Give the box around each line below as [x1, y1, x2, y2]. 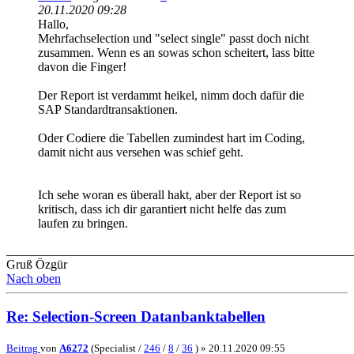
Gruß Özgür [6, 257, 67, 271]
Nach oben [6, 271, 61, 285]
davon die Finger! [38, 59, 126, 73]
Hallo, [38, 17, 69, 31]
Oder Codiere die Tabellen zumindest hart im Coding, [38, 130, 305, 145]
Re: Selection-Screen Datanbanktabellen [6, 308, 265, 326]
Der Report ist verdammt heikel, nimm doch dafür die [38, 88, 304, 102]
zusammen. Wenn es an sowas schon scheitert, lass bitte [38, 45, 314, 59]
